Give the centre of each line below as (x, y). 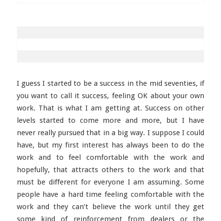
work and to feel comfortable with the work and (110, 157)
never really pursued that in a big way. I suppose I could (110, 133)
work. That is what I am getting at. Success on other (110, 108)
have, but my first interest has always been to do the (110, 145)
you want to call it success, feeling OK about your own (110, 96)
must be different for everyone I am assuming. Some (110, 182)
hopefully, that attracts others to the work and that (110, 170)
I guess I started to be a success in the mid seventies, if (110, 83)
